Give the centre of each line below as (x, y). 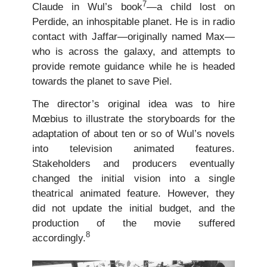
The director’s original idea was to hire (133, 104)
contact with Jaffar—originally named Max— (133, 37)
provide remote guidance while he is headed (133, 67)
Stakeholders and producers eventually (133, 163)
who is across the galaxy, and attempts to (133, 52)
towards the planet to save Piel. (102, 82)
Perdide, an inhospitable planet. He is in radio (133, 22)
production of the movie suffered (133, 223)
